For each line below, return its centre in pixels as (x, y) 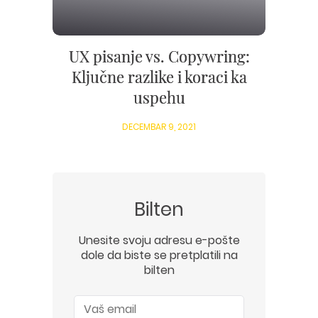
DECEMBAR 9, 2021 (159, 127)
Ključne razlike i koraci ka (159, 77)
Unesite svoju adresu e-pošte (159, 240)
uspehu (159, 97)
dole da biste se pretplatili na (159, 255)
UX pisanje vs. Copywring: (159, 56)
